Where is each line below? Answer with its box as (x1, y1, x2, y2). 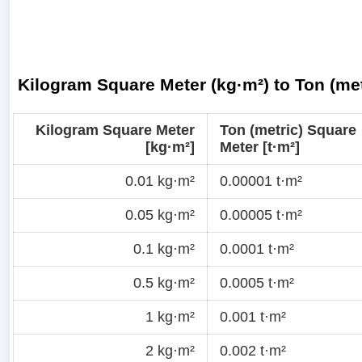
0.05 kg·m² (125, 206, 195, 223)
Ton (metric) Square (220, 121, 356, 138)
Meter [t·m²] (220, 138, 300, 155)
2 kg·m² (145, 342, 195, 359)
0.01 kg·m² (125, 172, 195, 189)
